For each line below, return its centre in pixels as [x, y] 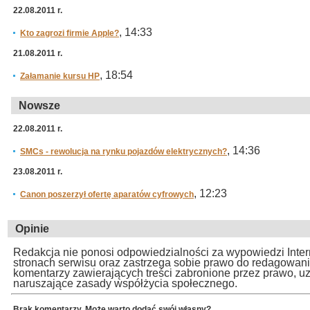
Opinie [32, 229]
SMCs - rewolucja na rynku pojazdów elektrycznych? [124, 152]
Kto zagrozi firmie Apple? [70, 33]
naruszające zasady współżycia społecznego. [125, 283]
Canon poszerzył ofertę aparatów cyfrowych [107, 194]
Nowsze [39, 106]
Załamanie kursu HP [60, 76]
